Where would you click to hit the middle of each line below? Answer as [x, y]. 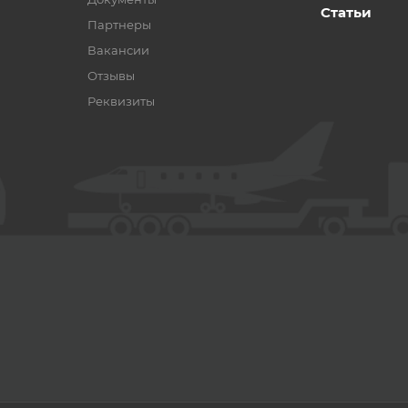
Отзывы [111, 76]
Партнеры [119, 25]
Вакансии [118, 50]
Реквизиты [121, 101]
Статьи [346, 12]
